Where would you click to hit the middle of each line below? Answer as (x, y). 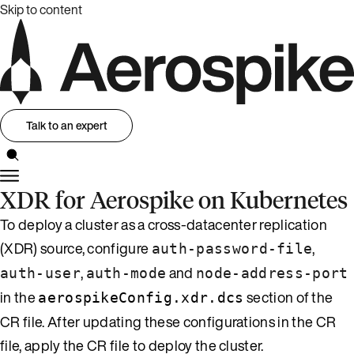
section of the (288, 297)
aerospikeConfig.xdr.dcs (141, 297)
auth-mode (126, 273)
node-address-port (272, 273)
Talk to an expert (66, 126)
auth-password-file (232, 248)
